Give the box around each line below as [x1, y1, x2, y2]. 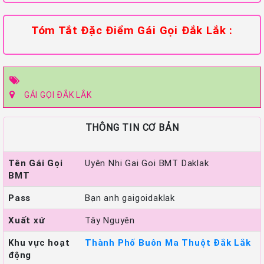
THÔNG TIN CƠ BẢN [85, 121, 179, 134]
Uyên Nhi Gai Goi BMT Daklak [85, 157, 209, 169]
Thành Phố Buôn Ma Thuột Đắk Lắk [85, 237, 251, 249]
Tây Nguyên [85, 214, 135, 226]
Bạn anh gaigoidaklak [85, 192, 175, 204]
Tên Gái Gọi [8, 157, 63, 169]
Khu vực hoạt [8, 237, 70, 249]
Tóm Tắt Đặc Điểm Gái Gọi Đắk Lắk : [31, 23, 233, 38]
